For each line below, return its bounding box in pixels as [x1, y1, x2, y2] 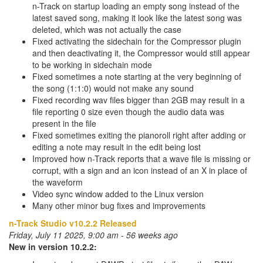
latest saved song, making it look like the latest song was [32, 12, 242, 23]
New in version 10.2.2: [9, 241, 97, 252]
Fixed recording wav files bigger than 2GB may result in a [32, 94, 245, 106]
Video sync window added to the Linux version [32, 188, 204, 200]
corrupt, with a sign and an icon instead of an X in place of [32, 164, 247, 176]
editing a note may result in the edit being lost [32, 141, 201, 153]
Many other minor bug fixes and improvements [32, 200, 205, 211]
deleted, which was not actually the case [32, 23, 181, 35]
